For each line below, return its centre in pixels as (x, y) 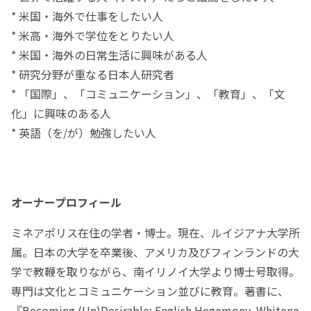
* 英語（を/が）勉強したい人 (84, 132)
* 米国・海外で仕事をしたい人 (87, 16)
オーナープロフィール (66, 202)
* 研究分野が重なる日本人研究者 (93, 74)
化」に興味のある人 (61, 113)
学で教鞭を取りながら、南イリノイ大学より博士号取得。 (155, 271)
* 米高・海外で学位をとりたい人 (93, 35)
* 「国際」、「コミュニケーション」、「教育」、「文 (148, 93)
